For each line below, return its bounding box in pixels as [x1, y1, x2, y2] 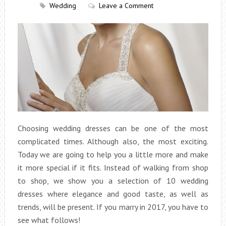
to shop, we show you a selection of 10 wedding [17, 175, 209, 186]
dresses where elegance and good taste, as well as [17, 188, 209, 199]
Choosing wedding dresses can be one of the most [17, 123, 209, 133]
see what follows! [17, 214, 80, 225]
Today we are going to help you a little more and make [17, 149, 209, 159]
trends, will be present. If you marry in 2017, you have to [17, 201, 209, 212]
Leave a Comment [98, 1, 153, 10]
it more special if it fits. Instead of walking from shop [17, 162, 209, 173]
